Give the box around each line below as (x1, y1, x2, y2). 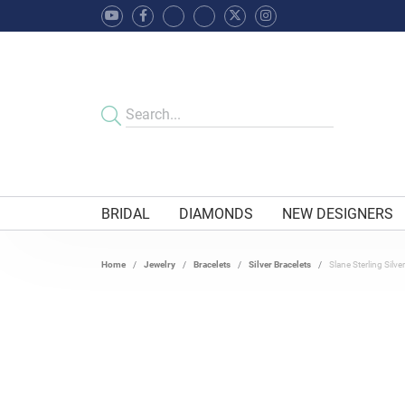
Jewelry (144, 258, 175, 271)
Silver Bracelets (249, 258, 311, 271)
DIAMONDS (179, 203, 254, 223)
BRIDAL (101, 203, 150, 223)
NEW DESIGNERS (282, 203, 394, 223)
